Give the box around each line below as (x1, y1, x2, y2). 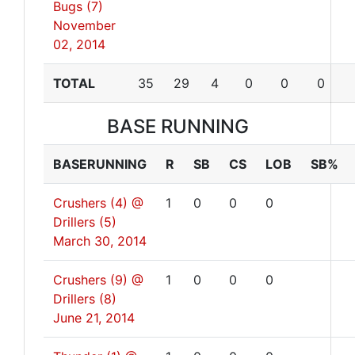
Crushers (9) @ (53, 272, 143, 288)
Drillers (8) (53, 291, 116, 307)
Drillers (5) (53, 214, 116, 230)
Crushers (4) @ (53, 195, 143, 211)
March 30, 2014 (53, 233, 147, 249)
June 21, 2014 (53, 310, 135, 326)
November (53, 17, 116, 33)
